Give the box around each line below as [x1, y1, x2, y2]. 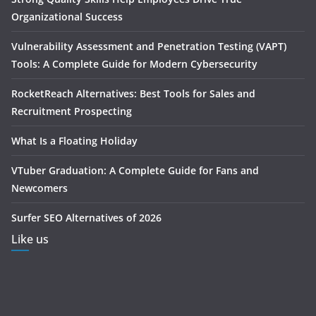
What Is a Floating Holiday [11, 134, 138, 148]
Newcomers [11, 181, 68, 195]
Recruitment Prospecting [11, 104, 132, 119]
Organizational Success [11, 10, 123, 24]
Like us [11, 231, 49, 248]
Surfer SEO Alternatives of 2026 [11, 211, 162, 225]
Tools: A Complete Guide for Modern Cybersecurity [11, 57, 257, 71]
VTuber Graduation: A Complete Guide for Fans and [11, 164, 259, 178]
